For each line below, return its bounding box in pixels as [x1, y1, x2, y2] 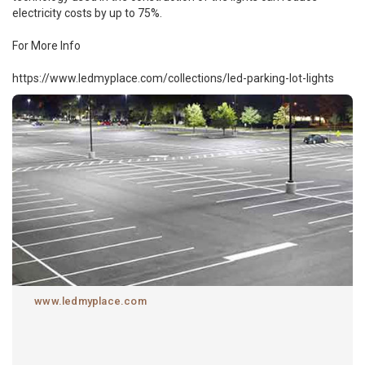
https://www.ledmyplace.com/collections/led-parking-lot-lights [12, 71, 334, 85]
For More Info [12, 38, 81, 52]
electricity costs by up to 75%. [12, 6, 162, 20]
